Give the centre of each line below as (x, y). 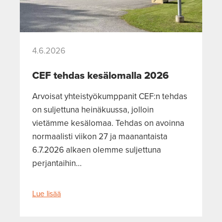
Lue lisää (47, 193)
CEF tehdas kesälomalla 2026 (101, 75)
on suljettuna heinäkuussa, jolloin (93, 110)
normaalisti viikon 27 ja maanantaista (100, 136)
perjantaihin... (57, 163)
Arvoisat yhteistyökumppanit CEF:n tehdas (110, 96)
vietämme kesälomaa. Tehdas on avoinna (108, 123)
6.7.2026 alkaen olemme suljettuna (97, 150)
